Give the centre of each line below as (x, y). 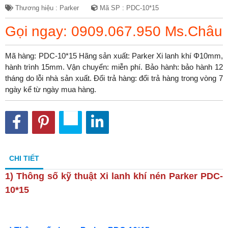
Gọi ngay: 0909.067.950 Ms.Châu (114, 31)
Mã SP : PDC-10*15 (128, 8)
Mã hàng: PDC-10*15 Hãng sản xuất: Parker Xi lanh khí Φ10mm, (114, 55)
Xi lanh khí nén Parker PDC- (161, 176)
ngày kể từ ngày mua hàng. (51, 89)
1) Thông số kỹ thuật (52, 176)
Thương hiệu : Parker (46, 8)
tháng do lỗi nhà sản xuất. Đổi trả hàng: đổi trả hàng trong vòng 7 (114, 78)
